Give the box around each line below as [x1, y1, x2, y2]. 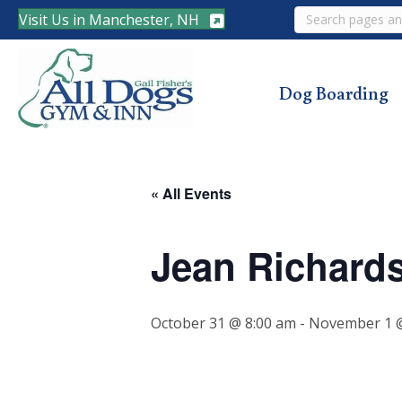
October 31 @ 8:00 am [151, 312, 296, 333]
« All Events [151, 182, 232, 204]
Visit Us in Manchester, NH [19, 9, 199, 30]
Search [293, 4, 342, 25]
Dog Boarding [279, 81, 389, 104]
